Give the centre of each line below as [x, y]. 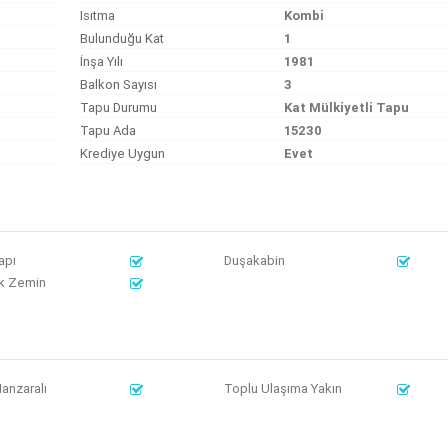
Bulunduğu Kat [122, 38]
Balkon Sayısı [119, 84]
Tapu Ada [108, 130]
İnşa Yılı [102, 61]
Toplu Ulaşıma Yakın [283, 388]
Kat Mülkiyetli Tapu [347, 107]
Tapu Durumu [119, 107]
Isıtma [98, 15]
